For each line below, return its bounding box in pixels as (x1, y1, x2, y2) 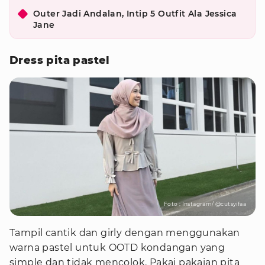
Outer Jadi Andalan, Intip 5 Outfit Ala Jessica (33, 8, 237, 19)
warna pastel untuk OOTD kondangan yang (9, 242, 225, 253)
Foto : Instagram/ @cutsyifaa (163, 201, 246, 207)
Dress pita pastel (9, 54, 110, 67)
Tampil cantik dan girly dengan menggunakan (9, 227, 240, 238)
